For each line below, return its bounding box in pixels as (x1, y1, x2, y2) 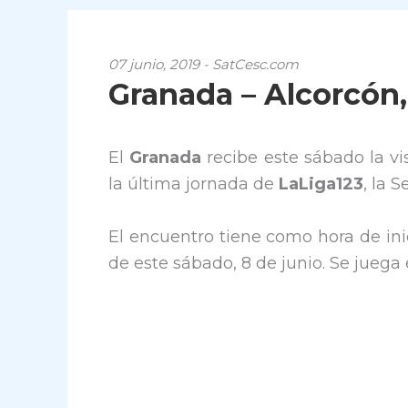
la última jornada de (108, 174, 279, 194)
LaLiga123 (279, 174, 363, 194)
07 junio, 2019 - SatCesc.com (108, 56, 299, 73)
